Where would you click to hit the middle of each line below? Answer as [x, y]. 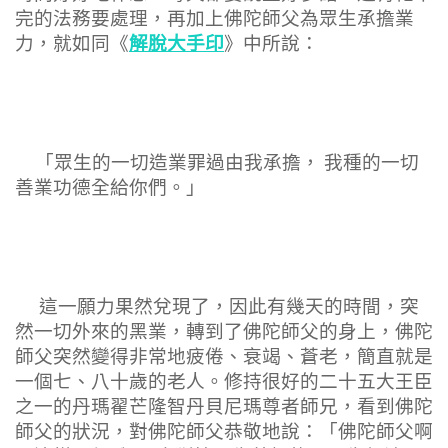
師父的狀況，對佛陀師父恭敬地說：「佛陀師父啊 [224, 431]
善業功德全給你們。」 [110, 187]
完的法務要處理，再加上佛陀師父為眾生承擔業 [214, 18]
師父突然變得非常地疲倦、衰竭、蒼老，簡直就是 [224, 356]
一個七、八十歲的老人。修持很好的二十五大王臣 [224, 381]
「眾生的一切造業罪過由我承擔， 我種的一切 [217, 162]
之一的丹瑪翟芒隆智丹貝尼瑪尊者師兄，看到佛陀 [224, 406]
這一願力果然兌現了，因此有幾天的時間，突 [217, 306]
